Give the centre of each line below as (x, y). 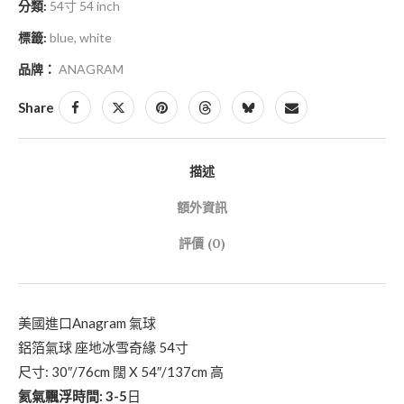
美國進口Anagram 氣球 (87, 323)
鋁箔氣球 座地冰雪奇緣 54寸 (103, 347)
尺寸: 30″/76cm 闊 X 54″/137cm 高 (121, 372)
